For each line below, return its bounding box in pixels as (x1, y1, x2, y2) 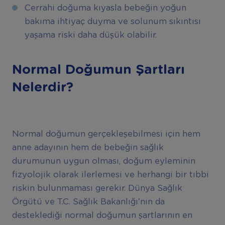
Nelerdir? (12, 81, 73, 94)
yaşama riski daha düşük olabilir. (24, 31, 157, 40)
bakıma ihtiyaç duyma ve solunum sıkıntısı (24, 18, 201, 26)
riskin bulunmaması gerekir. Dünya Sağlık (12, 184, 182, 193)
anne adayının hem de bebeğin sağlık (12, 144, 164, 152)
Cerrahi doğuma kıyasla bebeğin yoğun (24, 4, 186, 13)
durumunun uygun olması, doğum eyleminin (12, 157, 195, 166)
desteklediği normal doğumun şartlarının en (12, 211, 192, 220)
